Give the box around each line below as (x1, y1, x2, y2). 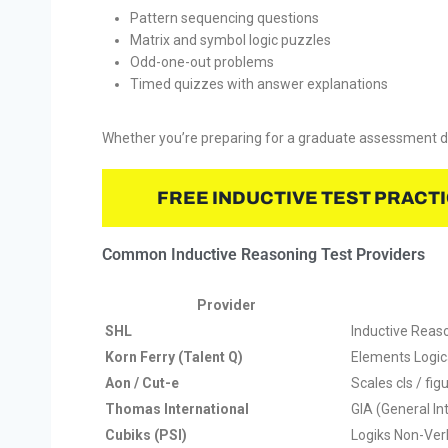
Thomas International (105, 400, 249, 417)
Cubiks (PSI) (105, 426, 187, 443)
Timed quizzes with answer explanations (130, 75, 388, 92)
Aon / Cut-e (105, 374, 179, 391)
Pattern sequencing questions (130, 9, 319, 26)
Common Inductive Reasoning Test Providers (102, 244, 425, 264)
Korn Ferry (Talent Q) (105, 348, 243, 365)
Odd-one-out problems (130, 53, 274, 70)
